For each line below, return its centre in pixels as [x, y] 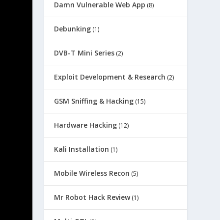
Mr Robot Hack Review [92, 197]
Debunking [73, 29]
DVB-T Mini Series [84, 53]
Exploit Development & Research [110, 77]
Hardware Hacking [86, 125]
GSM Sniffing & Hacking [94, 101]
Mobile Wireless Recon [92, 173]
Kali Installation [82, 149]
